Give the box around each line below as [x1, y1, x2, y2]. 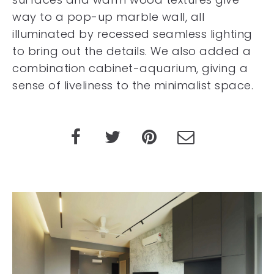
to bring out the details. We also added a [12, 43, 251, 59]
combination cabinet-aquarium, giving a [12, 61, 248, 76]
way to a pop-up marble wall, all [12, 9, 204, 24]
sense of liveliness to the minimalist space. [12, 78, 253, 93]
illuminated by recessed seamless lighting [12, 26, 253, 42]
